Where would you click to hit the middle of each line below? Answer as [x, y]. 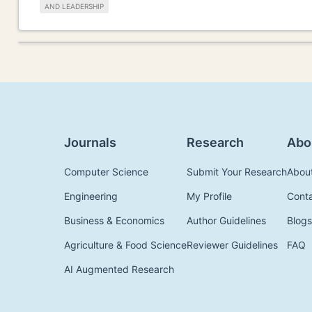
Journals [90, 143]
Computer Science [106, 172]
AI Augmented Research [119, 270]
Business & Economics [114, 221]
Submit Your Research [237, 172]
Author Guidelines [226, 221]
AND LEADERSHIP [74, 7]
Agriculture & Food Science [125, 245]
